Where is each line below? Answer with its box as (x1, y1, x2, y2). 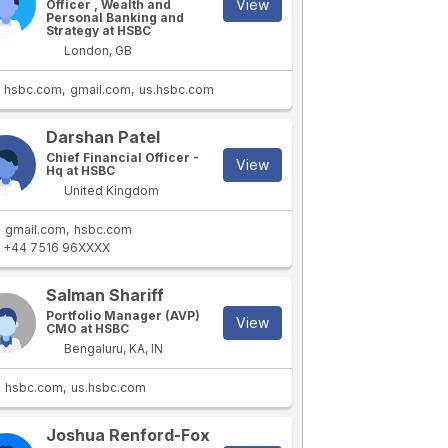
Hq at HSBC (46, 163, 116, 178)
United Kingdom (61, 183, 160, 198)
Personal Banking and (46, 10, 185, 25)
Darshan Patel (46, 127, 161, 147)
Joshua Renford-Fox (46, 425, 211, 445)
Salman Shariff (46, 285, 165, 305)
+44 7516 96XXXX (3, 240, 111, 255)
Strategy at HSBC (46, 23, 152, 38)
